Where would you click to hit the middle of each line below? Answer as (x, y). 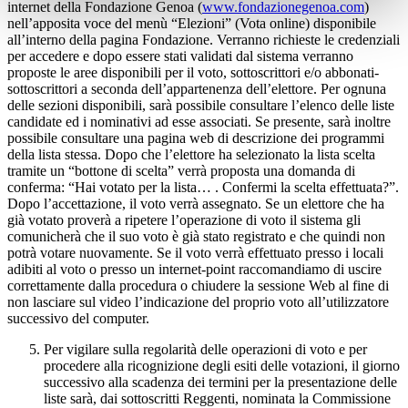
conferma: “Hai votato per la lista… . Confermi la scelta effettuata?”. (203, 188)
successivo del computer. (78, 319)
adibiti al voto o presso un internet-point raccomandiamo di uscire (194, 270)
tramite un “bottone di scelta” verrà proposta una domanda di (181, 171)
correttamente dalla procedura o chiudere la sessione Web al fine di (198, 286)
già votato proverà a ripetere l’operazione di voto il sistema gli (184, 220)
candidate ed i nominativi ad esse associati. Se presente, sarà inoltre (199, 122)
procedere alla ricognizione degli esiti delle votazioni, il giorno (222, 366)
